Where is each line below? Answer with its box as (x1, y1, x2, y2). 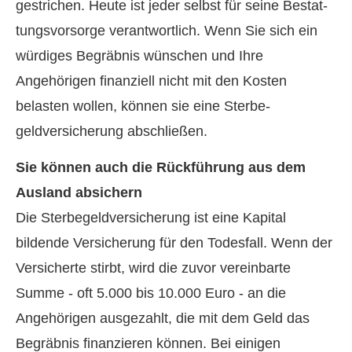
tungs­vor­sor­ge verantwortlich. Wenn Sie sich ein (16, 23, 317, 38)
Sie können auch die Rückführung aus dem (16, 159, 306, 176)
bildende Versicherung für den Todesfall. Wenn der (16, 235, 332, 251)
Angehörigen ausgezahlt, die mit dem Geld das (16, 310, 310, 327)
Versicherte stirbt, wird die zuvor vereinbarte (16, 260, 291, 277)
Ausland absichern (16, 185, 142, 201)
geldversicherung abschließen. (16, 123, 207, 139)
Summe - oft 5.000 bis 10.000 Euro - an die (16, 285, 286, 302)
